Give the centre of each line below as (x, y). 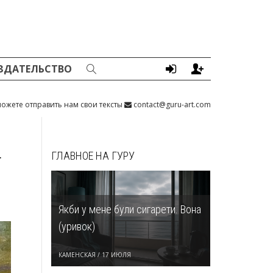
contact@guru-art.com (171, 105)
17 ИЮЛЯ (116, 254)
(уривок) (76, 226)
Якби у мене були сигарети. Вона (129, 209)
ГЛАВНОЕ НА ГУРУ (93, 156)
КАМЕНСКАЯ (78, 254)
